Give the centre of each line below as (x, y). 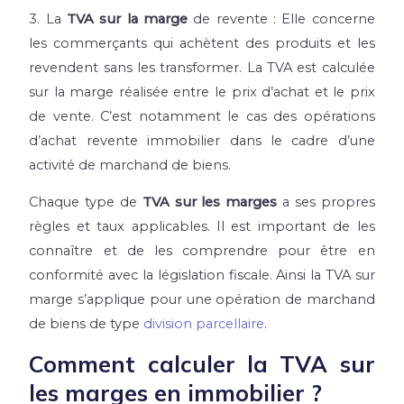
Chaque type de (86, 202)
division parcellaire (204, 324)
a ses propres (326, 202)
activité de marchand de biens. (130, 165)
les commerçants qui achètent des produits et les (202, 43)
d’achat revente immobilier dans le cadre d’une (202, 140)
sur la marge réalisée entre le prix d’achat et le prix (202, 92)
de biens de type (87, 324)
